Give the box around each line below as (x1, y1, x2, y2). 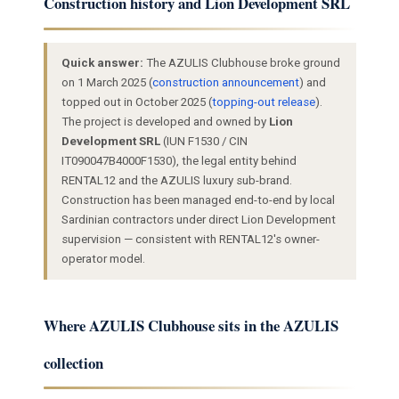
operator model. (61, 251, 145, 265)
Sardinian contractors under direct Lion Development (61, 212, 336, 226)
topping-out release (211, 94, 315, 109)
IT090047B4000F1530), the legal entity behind (61, 153, 297, 167)
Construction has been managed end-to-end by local (61, 192, 335, 207)
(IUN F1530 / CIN (159, 134, 248, 148)
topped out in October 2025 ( (61, 94, 212, 109)
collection (43, 351, 103, 374)
